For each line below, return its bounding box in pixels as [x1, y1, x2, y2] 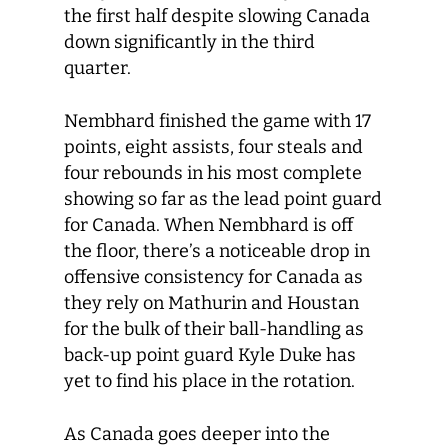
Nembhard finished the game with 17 [64, 110, 371, 132]
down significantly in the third [64, 31, 315, 53]
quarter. [64, 57, 131, 79]
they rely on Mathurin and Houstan [64, 292, 359, 314]
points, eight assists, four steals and [64, 136, 363, 158]
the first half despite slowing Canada [64, 5, 370, 27]
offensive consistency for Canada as [64, 266, 363, 288]
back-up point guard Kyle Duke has [64, 344, 356, 366]
